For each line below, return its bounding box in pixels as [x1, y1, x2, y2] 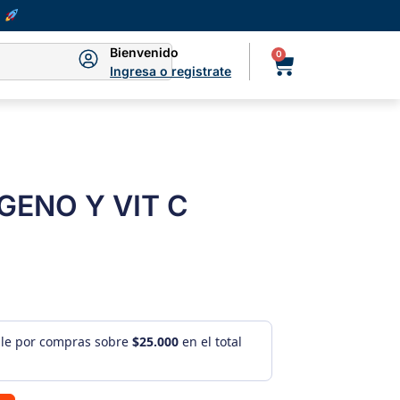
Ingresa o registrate [110, 63, 232, 79]
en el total [178, 333, 242, 351]
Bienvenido [110, 45, 179, 61]
